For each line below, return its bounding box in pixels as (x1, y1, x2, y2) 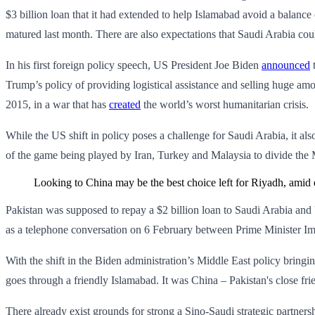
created (109, 98, 141, 110)
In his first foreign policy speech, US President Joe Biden (6, 58, 262, 71)
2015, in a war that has (6, 98, 109, 110)
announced (262, 58, 310, 71)
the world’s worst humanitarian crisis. (141, 98, 309, 110)
